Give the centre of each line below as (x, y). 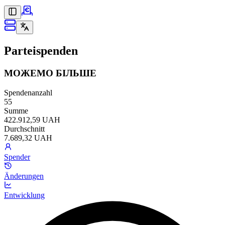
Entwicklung (24, 195)
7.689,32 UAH (28, 138)
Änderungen (24, 176)
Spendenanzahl (28, 92)
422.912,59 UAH (32, 120)
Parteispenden (41, 50)
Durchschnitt (24, 129)
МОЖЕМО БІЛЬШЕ (50, 73)
